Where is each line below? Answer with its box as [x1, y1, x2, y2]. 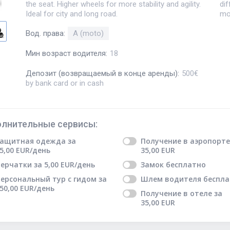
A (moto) [73, 29, 104, 39]
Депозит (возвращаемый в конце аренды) [26, 68, 178, 78]
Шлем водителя [140, 174, 201, 184]
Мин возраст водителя [26, 49, 106, 59]
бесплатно [165, 160, 206, 170]
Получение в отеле [140, 188, 212, 199]
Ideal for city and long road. [26, 9, 118, 18]
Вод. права [26, 29, 64, 39]
